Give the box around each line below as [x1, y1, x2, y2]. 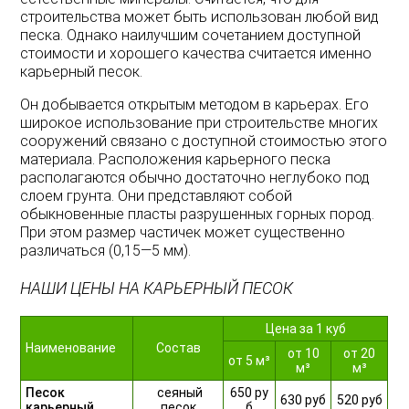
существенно [254, 224, 346, 241]
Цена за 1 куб [265, 320, 346, 336]
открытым [128, 96, 196, 113]
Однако [67, 26, 119, 44]
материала [20, 151, 93, 168]
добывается [42, 96, 125, 113]
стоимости [20, 45, 95, 62]
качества [183, 45, 246, 62]
